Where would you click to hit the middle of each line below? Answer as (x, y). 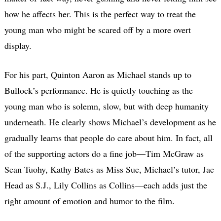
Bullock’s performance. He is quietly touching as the (98, 90)
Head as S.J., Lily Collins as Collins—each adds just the (106, 185)
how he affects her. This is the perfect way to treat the (100, 14)
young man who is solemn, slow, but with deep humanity (106, 106)
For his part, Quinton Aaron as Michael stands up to (98, 74)
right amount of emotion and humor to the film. (89, 201)
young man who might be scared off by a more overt (97, 29)
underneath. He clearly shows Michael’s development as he (110, 122)
